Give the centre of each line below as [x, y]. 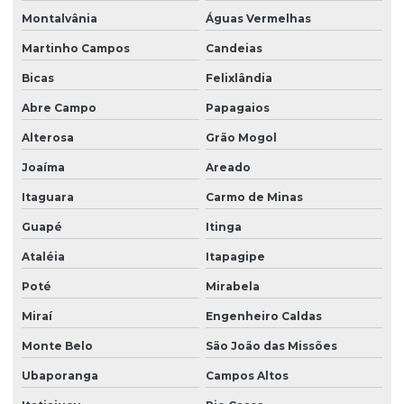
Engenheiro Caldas [263, 317]
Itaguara [48, 197]
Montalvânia [60, 19]
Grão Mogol [241, 138]
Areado [228, 168]
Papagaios [237, 108]
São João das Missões [271, 346]
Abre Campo [59, 108]
